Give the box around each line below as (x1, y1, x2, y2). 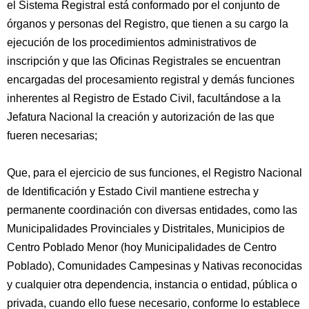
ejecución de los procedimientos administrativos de (7, 37, 257, 48)
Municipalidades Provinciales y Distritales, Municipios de (7, 223, 285, 235)
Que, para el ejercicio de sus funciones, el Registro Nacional (7, 167, 302, 179)
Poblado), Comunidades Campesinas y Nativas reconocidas (7, 260, 302, 272)
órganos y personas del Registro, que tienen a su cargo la (7, 18, 288, 30)
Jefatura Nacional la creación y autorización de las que (7, 111, 275, 123)
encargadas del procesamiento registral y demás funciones (7, 74, 295, 86)
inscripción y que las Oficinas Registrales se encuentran (7, 55, 281, 67)
